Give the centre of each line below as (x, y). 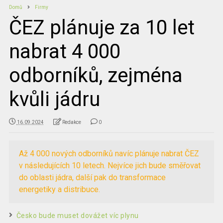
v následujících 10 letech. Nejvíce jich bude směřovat (110, 165)
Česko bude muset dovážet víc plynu (77, 215)
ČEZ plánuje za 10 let (102, 27)
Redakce (71, 122)
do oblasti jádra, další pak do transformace (92, 177)
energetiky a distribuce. (59, 189)
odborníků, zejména (96, 75)
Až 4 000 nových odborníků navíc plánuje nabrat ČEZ (109, 153)
